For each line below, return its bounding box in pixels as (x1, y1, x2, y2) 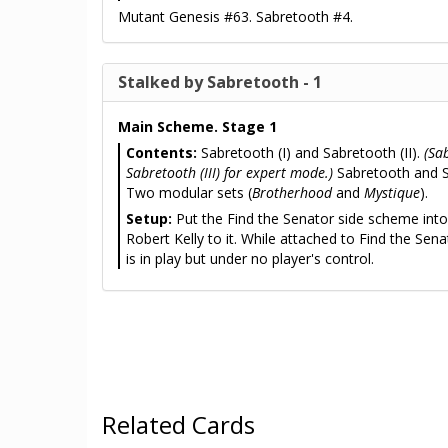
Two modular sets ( (126, 183, 252, 202)
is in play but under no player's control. (126, 249, 374, 268)
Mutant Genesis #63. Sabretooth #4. (118, 7, 353, 26)
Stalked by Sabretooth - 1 (118, 71, 322, 93)
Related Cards (102, 407, 255, 441)
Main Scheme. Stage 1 (118, 117, 277, 136)
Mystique (364, 183, 420, 202)
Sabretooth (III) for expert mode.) (126, 163, 333, 182)
